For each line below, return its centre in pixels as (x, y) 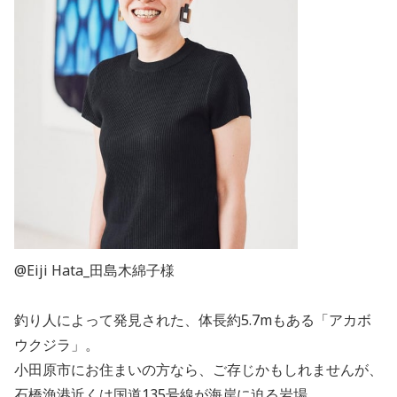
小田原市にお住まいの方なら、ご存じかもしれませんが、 (198, 369)
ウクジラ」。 (57, 344)
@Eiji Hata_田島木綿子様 (94, 270)
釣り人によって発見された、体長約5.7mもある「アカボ (193, 319)
